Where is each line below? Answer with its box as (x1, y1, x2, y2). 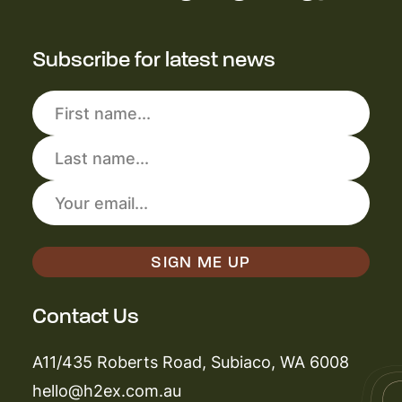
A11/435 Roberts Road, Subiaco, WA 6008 (31, 349, 349, 373)
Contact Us (31, 302, 139, 329)
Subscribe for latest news (31, 46, 275, 73)
